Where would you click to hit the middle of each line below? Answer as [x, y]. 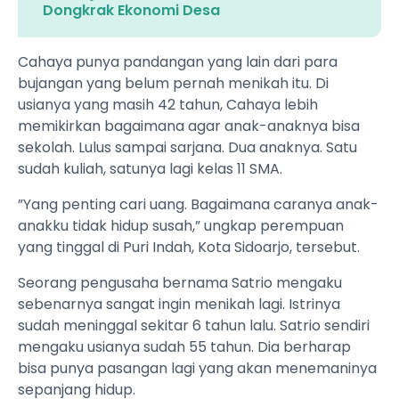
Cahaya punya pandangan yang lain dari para [178, 62]
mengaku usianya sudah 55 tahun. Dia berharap [184, 347]
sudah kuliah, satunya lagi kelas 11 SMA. [150, 169]
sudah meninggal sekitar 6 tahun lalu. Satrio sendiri [194, 326]
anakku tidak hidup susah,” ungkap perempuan [181, 226]
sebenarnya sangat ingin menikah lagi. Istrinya [179, 305]
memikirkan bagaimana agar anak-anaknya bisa [189, 126]
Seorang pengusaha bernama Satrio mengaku [180, 283]
